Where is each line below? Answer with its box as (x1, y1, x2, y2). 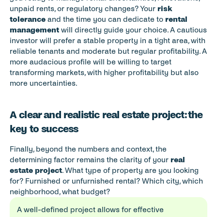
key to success (10, 124, 78, 134)
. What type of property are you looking (62, 166, 199, 174)
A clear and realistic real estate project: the (10, 109, 203, 120)
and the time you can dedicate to (46, 15, 165, 23)
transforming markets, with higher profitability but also (10, 68, 199, 77)
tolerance (10, 15, 46, 23)
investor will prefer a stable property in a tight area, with (10, 36, 205, 45)
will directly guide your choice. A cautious (59, 26, 207, 34)
